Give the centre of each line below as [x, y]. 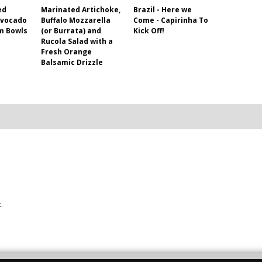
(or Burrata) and [71, 31]
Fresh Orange [66, 52]
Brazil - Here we [163, 10]
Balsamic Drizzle [72, 63]
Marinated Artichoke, [81, 10]
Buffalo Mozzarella [76, 20]
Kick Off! [149, 31]
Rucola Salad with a [77, 42]
